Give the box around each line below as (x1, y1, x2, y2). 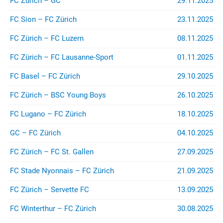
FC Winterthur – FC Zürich (10, 204, 96, 213)
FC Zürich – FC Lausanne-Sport (10, 53, 113, 62)
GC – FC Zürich (10, 128, 61, 137)
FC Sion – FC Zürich (10, 15, 77, 24)
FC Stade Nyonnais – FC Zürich (10, 166, 114, 175)
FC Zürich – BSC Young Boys (10, 91, 106, 100)
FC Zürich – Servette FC (10, 185, 89, 194)
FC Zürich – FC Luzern (10, 34, 84, 43)
